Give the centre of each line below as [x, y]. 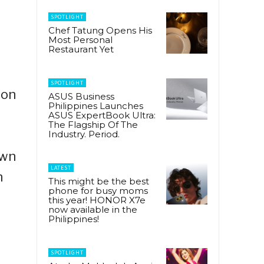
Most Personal [80, 39]
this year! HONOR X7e [97, 200]
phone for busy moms [98, 190]
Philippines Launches [96, 105]
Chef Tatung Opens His [100, 30]
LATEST [61, 167]
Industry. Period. [84, 134]
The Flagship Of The [93, 124]
